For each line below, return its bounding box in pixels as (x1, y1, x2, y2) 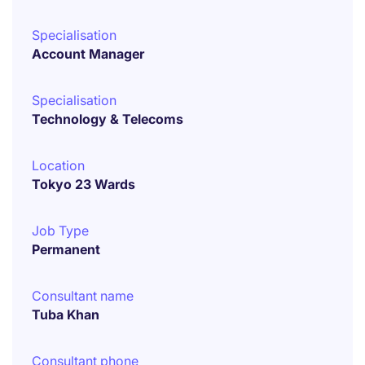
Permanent (32, 241, 100, 257)
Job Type (32, 222, 89, 239)
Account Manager (32, 46, 144, 62)
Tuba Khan (32, 306, 99, 323)
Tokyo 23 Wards (32, 176, 135, 192)
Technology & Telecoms (32, 111, 183, 127)
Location (32, 157, 85, 174)
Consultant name (32, 288, 134, 304)
